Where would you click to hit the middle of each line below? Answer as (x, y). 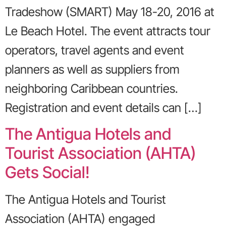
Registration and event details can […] (103, 108)
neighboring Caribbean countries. (92, 89)
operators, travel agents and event (95, 50)
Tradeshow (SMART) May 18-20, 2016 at (110, 12)
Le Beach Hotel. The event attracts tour (108, 31)
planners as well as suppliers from (92, 69)
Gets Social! (47, 173)
